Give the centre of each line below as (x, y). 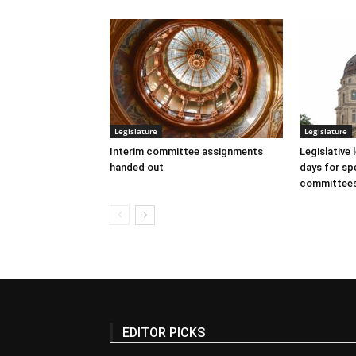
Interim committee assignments (186, 152)
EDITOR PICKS (164, 333)
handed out (137, 168)
